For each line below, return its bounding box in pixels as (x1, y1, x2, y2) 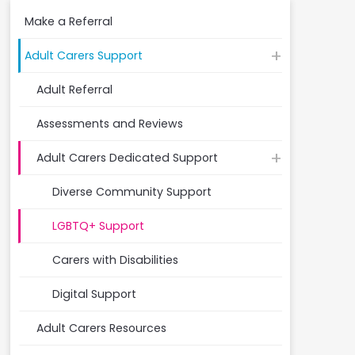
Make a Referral (24, 13, 113, 29)
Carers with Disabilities (52, 251, 178, 268)
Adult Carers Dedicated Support (36, 149, 218, 166)
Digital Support (52, 285, 136, 302)
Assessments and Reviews (36, 115, 183, 132)
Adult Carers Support (24, 47, 143, 63)
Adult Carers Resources (36, 319, 166, 336)
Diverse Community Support (52, 183, 212, 200)
